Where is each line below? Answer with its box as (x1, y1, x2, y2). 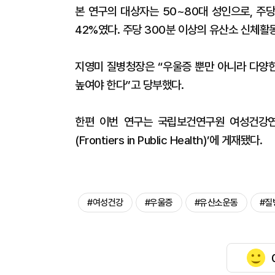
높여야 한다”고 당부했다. (75, 78, 184, 92)
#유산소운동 (194, 197, 238, 208)
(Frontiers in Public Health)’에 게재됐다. (75, 133, 262, 147)
